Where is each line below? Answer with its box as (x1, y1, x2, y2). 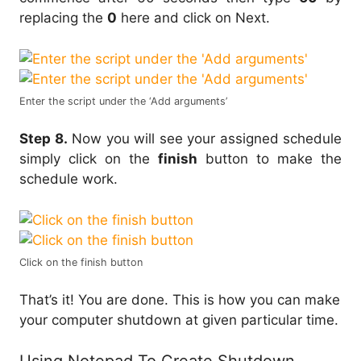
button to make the (197, 151, 342, 168)
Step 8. (19, 131, 68, 147)
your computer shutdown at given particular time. (19, 312, 338, 329)
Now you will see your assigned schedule (67, 131, 342, 147)
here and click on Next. (117, 10, 270, 27)
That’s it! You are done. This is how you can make (19, 292, 340, 309)
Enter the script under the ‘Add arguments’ (19, 94, 227, 107)
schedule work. (19, 171, 118, 188)
